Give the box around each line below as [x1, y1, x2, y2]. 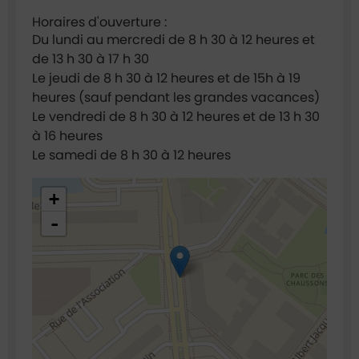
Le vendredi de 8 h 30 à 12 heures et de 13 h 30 [32, 111, 320, 123]
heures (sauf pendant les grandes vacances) [32, 91, 320, 104]
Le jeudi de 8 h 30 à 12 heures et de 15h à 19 [32, 72, 301, 85]
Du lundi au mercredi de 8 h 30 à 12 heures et [32, 34, 315, 46]
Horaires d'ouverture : [32, 16, 167, 29]
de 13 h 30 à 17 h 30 [32, 53, 149, 66]
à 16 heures [32, 130, 103, 143]
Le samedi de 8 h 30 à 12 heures [32, 149, 231, 162]
